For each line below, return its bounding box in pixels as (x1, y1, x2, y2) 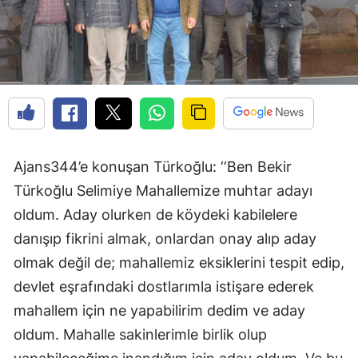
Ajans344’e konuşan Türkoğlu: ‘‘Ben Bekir (14, 157, 292, 175)
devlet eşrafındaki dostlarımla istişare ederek (14, 277, 314, 295)
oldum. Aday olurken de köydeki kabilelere (14, 205, 297, 223)
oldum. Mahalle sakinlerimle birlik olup (14, 325, 267, 343)
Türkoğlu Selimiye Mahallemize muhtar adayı (14, 181, 312, 199)
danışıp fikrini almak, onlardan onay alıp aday (14, 229, 316, 247)
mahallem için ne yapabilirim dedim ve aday (14, 301, 305, 319)
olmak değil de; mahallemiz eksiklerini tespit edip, (14, 253, 344, 271)
